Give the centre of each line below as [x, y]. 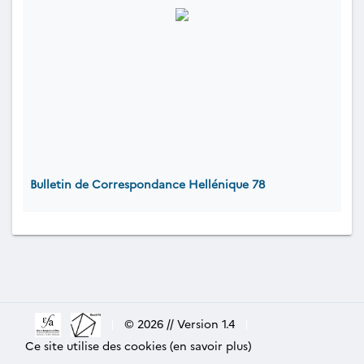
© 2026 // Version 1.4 [179, 323]
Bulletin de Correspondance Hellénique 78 [147, 184]
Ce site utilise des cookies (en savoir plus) [139, 345]
